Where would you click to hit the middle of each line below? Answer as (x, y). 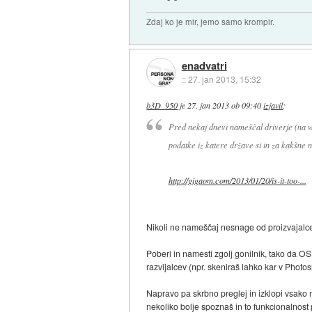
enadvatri (204, 65)
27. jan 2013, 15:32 (224, 79)
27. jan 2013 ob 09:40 (225, 106)
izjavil (273, 106)
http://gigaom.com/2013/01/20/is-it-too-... (237, 180)
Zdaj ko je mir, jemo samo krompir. (211, 22)
